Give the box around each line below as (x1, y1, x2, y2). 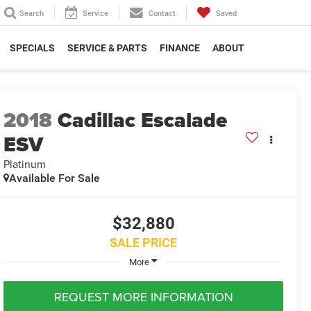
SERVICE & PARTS (67, 42, 147, 53)
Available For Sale (9, 171, 101, 185)
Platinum (3, 156, 47, 172)
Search (19, 9, 44, 19)
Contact (149, 9, 176, 19)
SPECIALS (10, 42, 55, 53)
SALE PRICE (110, 235, 178, 251)
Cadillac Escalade (58, 105, 228, 136)
